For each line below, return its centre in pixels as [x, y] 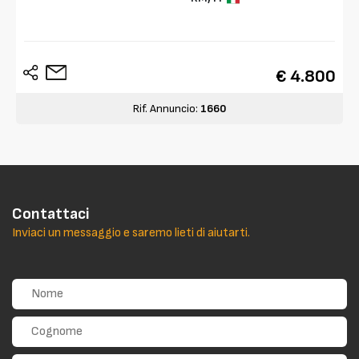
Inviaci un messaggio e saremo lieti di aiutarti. [131, 232]
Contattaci [51, 214]
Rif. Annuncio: [167, 108]
